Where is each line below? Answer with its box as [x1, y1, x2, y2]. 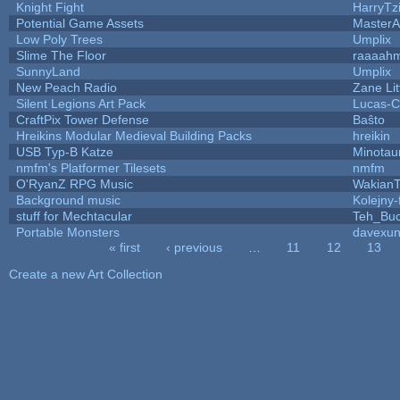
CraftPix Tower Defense [15, 112, 149, 127]
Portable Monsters [15, 224, 120, 239]
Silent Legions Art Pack [15, 96, 146, 111]
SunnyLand [15, 63, 80, 79]
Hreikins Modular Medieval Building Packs [15, 128, 252, 143]
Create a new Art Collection [8, 266, 162, 281]
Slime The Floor [15, 47, 106, 62]
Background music [15, 192, 121, 207]
